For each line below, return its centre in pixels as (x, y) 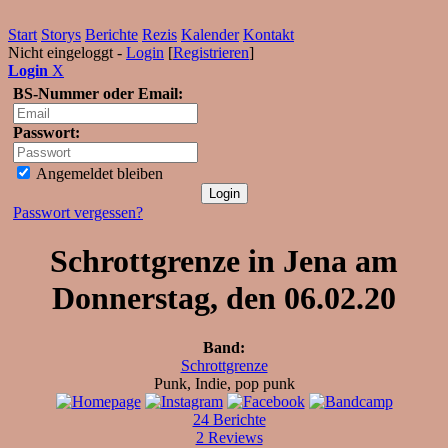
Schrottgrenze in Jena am (224, 261)
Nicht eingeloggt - (67, 52)
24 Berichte (229, 419)
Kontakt (268, 34)
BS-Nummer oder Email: (98, 93)
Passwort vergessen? (78, 212)
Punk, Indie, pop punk (224, 383)
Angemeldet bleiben (98, 173)
